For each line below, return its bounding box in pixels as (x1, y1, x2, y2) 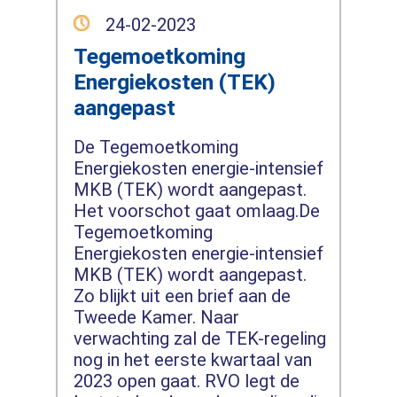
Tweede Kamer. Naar (73, 306, 239, 328)
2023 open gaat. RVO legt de (73, 370, 300, 392)
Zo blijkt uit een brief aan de (73, 284, 291, 307)
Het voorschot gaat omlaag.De (73, 199, 320, 222)
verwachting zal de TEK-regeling (73, 327, 326, 349)
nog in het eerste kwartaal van (73, 348, 312, 370)
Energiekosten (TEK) (73, 68, 276, 95)
